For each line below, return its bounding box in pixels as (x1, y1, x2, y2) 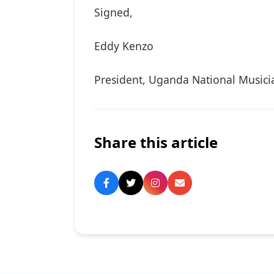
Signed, (94, 5, 133, 20)
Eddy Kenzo (94, 39, 157, 54)
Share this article (94, 132, 218, 153)
